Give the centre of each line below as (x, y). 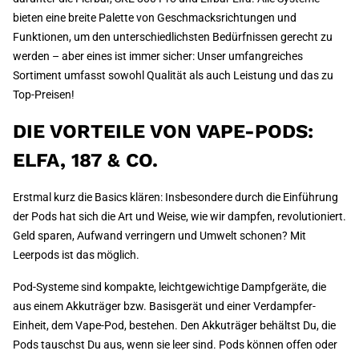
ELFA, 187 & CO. (85, 161)
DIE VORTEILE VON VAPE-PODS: (163, 132)
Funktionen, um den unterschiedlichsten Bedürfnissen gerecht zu (173, 37)
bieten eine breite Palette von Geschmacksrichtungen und (155, 18)
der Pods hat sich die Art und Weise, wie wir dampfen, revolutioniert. (179, 217)
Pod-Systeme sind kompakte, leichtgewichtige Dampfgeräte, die (169, 287)
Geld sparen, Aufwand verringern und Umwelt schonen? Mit (159, 236)
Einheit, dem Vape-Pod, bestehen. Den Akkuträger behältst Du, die (174, 326)
